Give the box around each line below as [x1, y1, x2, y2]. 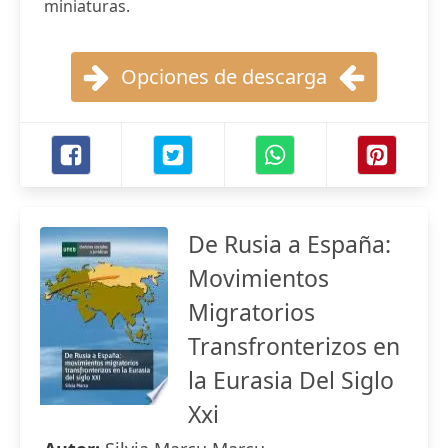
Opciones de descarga [121, 63, 327, 90]
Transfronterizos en [188, 330, 400, 362]
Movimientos [188, 262, 329, 294]
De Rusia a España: [188, 228, 391, 260]
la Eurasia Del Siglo [188, 364, 394, 396]
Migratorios [188, 296, 315, 328]
